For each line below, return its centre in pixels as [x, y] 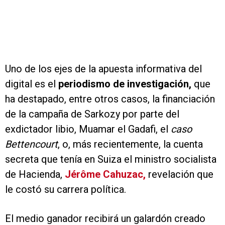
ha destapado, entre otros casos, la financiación [110, 99]
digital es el [30, 84]
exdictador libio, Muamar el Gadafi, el [88, 129]
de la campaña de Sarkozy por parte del [92, 114]
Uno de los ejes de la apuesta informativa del [103, 69]
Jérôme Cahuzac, [105, 175]
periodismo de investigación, [124, 84]
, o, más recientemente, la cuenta [130, 144]
